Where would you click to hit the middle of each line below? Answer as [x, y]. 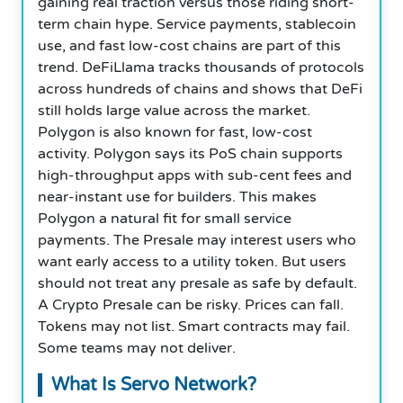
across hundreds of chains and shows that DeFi [200, 89]
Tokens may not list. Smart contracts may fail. [194, 326]
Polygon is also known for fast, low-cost [175, 132]
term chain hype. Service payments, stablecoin [197, 24]
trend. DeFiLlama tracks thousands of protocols [201, 67]
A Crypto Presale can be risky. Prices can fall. [191, 304]
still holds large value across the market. [174, 110]
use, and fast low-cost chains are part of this [189, 45]
